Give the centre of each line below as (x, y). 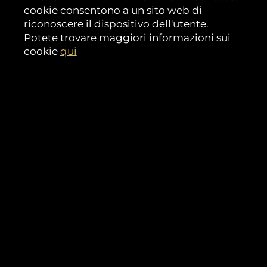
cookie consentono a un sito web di (113, 10)
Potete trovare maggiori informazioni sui (127, 38)
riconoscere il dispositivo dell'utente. (116, 24)
